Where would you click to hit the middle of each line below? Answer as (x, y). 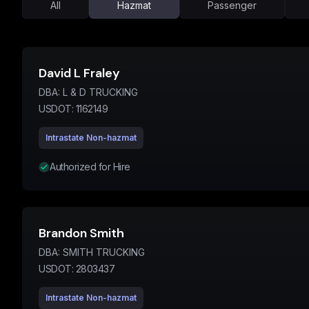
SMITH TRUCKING (104, 252)
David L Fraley (79, 73)
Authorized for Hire (90, 167)
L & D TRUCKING (100, 92)
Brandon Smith (81, 233)
